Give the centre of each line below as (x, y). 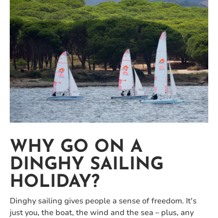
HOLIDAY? (55, 183)
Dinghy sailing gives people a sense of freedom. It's (103, 201)
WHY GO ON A (76, 148)
